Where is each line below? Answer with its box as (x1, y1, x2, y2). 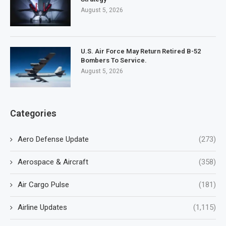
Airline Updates (18, 203, 67, 212)
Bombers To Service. (81, 56, 147, 64)
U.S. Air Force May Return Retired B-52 (81, 47, 201, 55)
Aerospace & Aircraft (18, 157, 88, 166)
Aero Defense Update (18, 135, 89, 144)
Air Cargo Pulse (18, 180, 69, 189)
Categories (10, 108, 56, 119)
